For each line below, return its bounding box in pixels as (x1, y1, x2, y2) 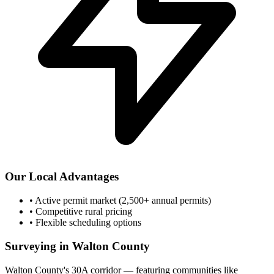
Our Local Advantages (5, 170, 119, 183)
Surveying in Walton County (5, 239, 150, 253)
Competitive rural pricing (33, 206, 132, 217)
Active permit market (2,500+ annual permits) (33, 195, 211, 206)
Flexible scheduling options (33, 217, 141, 228)
